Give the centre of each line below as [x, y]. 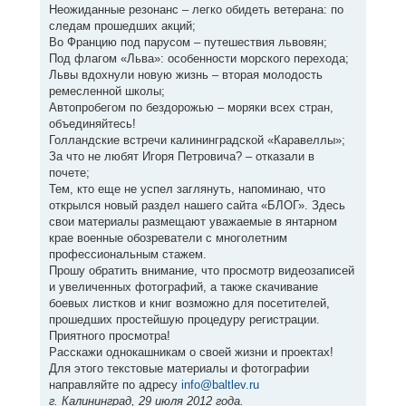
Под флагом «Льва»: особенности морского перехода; [198, 59]
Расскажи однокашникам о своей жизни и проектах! [191, 353]
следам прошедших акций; [122, 26]
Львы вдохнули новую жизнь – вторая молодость [185, 75]
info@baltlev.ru [220, 385]
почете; [69, 173]
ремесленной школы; [106, 92]
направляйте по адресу [115, 385]
